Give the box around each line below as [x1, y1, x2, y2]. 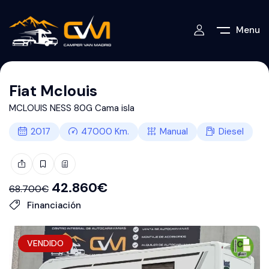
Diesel [219, 125, 244, 138]
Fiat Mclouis [9, 80, 97, 101]
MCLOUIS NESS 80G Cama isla [9, 101, 134, 114]
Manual [160, 125, 188, 138]
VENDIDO [27, 237, 64, 249]
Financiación [25, 199, 81, 211]
